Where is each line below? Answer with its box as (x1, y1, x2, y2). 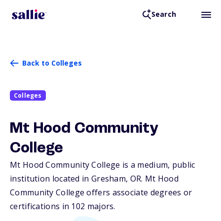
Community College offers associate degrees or (10, 187, 192, 198)
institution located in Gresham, (10, 173, 130, 184)
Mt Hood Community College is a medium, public (10, 159, 195, 171)
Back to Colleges (22, 58, 82, 68)
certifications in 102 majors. (10, 201, 115, 212)
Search (151, 9, 176, 19)
